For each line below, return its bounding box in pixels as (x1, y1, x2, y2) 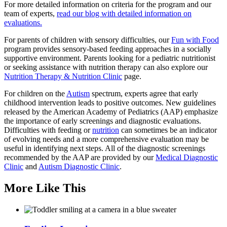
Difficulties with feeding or (4, 126, 92, 135)
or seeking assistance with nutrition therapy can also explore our (4, 63, 208, 72)
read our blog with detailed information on (57, 9, 192, 18)
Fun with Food (171, 35, 219, 45)
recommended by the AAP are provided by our (4, 153, 156, 162)
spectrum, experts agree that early (90, 89, 198, 98)
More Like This (4, 181, 86, 195)
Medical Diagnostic (156, 153, 218, 162)
